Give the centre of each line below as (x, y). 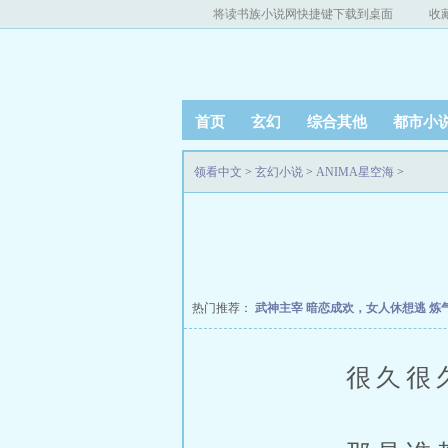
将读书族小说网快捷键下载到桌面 (303, 14)
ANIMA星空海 (355, 172)
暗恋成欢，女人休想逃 (367, 308)
